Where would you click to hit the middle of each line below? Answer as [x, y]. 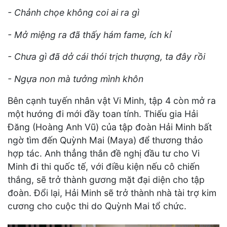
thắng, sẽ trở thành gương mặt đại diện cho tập [106, 180]
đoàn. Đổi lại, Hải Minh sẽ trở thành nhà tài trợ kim [112, 193]
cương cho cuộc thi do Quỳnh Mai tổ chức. [97, 206]
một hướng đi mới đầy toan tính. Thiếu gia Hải [103, 114]
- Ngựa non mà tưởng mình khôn [75, 79]
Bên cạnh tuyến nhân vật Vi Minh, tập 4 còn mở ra [112, 101]
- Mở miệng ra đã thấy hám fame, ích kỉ [89, 34]
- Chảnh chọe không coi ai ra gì [73, 13]
